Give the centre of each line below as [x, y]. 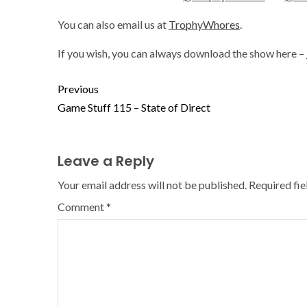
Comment [82, 207]
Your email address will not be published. [152, 185]
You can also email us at [113, 24]
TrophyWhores [204, 24]
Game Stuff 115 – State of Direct [134, 107]
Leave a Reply [106, 161]
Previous [78, 89]
